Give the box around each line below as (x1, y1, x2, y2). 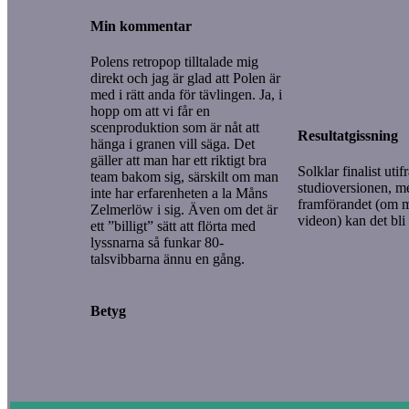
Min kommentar (90, 17, 192, 34)
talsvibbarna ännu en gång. (90, 250, 245, 267)
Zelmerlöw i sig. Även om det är (90, 201, 278, 217)
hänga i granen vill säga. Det (90, 135, 255, 152)
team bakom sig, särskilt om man (90, 168, 278, 184)
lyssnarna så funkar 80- (90, 234, 224, 250)
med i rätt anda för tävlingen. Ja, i (90, 86, 282, 102)
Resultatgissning (298, 127, 398, 143)
